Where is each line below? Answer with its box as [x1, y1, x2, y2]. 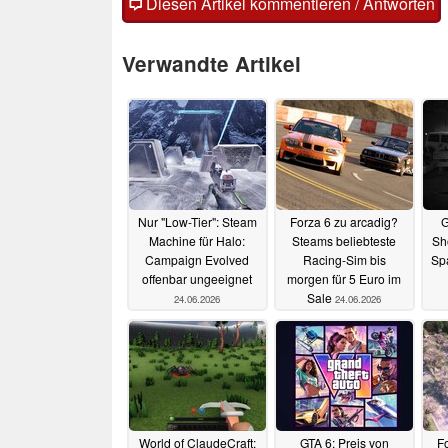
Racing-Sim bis [302, 251, 386, 269]
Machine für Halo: [149, 232, 245, 250]
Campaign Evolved [145, 251, 249, 269]
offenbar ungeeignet [142, 270, 252, 288]
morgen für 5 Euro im [287, 270, 401, 288]
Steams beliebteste [292, 232, 396, 250]
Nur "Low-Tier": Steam [137, 213, 257, 231]
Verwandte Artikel [122, 49, 301, 79]
